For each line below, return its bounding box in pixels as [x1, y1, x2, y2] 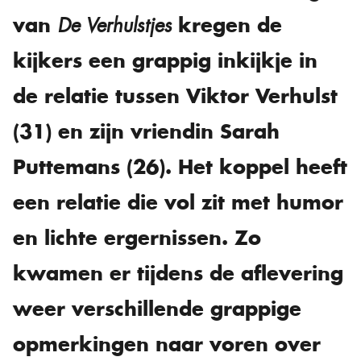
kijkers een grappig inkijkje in [13, 47, 317, 73]
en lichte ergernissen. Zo [13, 224, 261, 251]
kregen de [172, 11, 282, 38]
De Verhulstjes [57, 12, 172, 39]
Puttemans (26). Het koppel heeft [13, 153, 347, 180]
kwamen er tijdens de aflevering [13, 259, 343, 286]
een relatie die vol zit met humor [13, 189, 343, 215]
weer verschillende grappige [13, 295, 301, 322]
